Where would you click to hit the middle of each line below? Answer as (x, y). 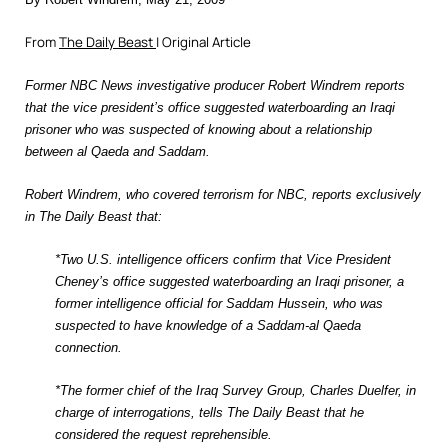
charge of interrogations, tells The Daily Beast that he (209, 412)
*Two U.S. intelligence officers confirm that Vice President (223, 259)
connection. (88, 347)
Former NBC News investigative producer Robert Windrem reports (215, 85)
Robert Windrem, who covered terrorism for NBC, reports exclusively (223, 194)
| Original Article (203, 42)
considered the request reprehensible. (163, 434)
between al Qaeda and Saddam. (117, 151)
